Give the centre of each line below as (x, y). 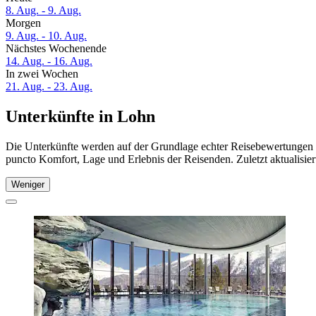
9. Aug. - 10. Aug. (46, 36)
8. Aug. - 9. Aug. (43, 11)
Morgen (23, 23)
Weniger (28, 184)
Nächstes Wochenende (56, 49)
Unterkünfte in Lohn (80, 117)
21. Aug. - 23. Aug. (49, 87)
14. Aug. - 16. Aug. (49, 61)
